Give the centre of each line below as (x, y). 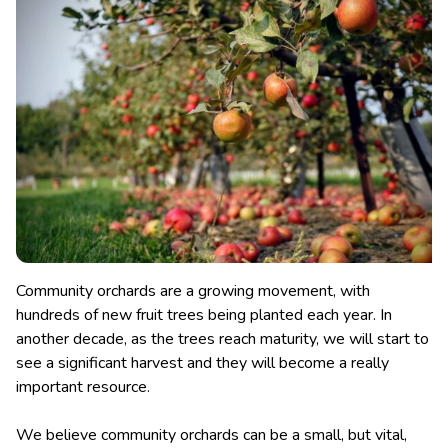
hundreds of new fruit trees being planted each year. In (204, 315)
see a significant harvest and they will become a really (202, 363)
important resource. (85, 387)
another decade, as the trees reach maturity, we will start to (222, 339)
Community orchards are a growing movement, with (193, 291)
